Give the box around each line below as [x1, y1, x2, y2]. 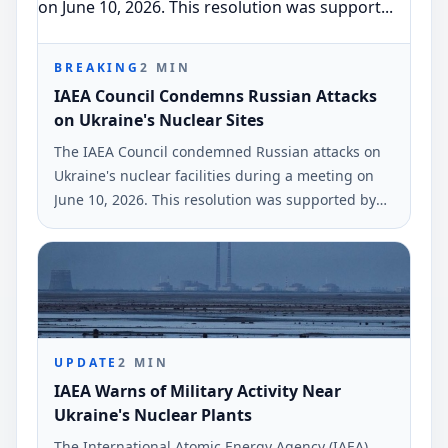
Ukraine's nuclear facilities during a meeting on [54, 166, 374, 186]
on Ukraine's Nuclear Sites [54, 109, 264, 132]
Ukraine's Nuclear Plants [54, 404, 252, 427]
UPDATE [54, 354, 119, 372]
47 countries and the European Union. [54, 214, 310, 234]
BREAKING [54, 59, 141, 77]
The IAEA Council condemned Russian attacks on [54, 142, 381, 162]
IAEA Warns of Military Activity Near [54, 380, 341, 403]
